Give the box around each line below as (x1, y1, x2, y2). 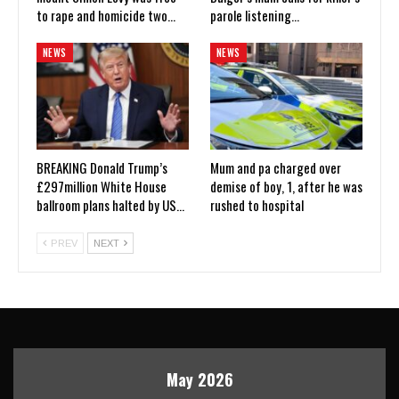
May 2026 (166, 367, 233, 391)
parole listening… (210, 5, 299, 26)
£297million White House (37, 175, 167, 196)
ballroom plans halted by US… (37, 194, 184, 215)
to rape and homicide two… (37, 5, 175, 26)
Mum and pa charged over (210, 157, 341, 177)
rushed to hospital (210, 194, 304, 215)
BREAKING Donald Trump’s (37, 157, 167, 177)
